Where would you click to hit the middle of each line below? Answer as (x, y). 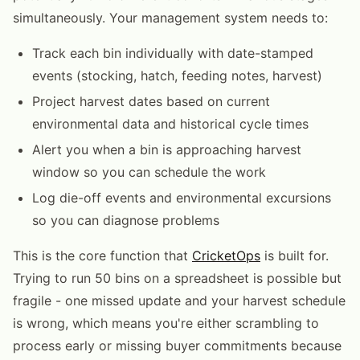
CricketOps (226, 255)
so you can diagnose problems (126, 220)
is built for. (295, 255)
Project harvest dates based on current (151, 101)
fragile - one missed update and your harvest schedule (179, 300)
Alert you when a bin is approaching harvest (167, 149)
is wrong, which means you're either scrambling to (166, 323)
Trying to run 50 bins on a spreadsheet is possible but (177, 278)
